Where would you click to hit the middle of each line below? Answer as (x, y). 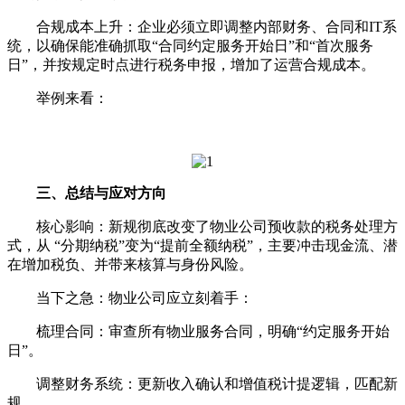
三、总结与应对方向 (101, 193)
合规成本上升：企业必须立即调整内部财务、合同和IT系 (202, 27)
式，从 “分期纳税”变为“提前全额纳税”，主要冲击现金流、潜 (202, 245)
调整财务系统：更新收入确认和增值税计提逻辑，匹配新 (202, 384)
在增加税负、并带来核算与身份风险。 (130, 264)
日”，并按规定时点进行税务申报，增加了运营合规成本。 (191, 65)
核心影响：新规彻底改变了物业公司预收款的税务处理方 (202, 226)
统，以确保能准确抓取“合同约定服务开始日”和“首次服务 (190, 46)
